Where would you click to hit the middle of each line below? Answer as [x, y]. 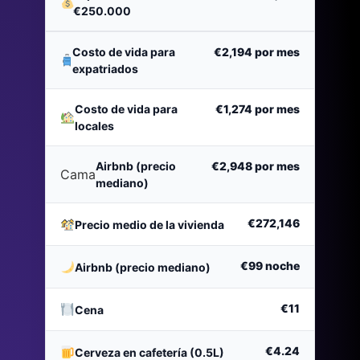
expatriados [106, 69]
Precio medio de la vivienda [150, 224]
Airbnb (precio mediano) [143, 267]
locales [94, 126]
